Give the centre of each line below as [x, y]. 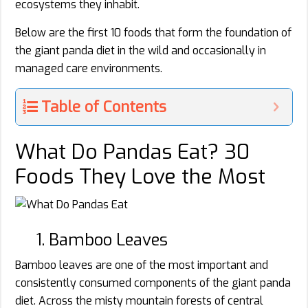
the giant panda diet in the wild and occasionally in [141, 50]
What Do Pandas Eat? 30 [132, 152]
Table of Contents [104, 107]
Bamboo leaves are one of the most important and [142, 265]
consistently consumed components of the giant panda [153, 283]
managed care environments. [89, 68]
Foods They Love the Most [140, 176]
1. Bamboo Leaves [102, 240]
